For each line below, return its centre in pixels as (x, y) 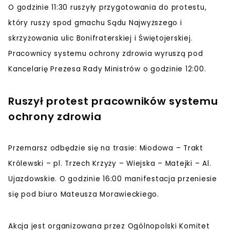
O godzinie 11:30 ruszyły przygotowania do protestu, (108, 8)
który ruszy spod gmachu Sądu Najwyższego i (95, 23)
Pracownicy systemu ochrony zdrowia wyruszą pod (106, 54)
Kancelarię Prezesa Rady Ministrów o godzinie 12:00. (107, 69)
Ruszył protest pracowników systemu (113, 101)
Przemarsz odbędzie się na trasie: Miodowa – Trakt (106, 148)
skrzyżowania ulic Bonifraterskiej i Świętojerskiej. (101, 39)
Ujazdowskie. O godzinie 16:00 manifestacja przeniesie (113, 179)
